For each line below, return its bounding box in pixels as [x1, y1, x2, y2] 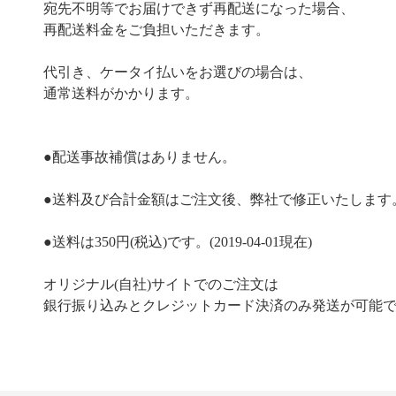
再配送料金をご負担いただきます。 [43, 22, 270, 38]
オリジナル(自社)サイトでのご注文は [43, 277, 278, 293]
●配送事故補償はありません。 [43, 149, 236, 165]
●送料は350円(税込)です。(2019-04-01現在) [43, 234, 312, 250]
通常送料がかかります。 [43, 86, 199, 102]
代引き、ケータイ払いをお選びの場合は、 [43, 65, 312, 80]
